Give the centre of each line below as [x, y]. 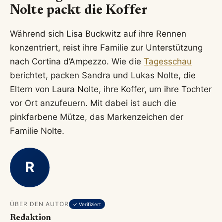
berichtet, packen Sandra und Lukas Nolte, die [103, 75]
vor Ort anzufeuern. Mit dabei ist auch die [93, 103]
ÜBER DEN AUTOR [39, 204]
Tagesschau [168, 61]
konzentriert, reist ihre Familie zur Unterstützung [106, 47]
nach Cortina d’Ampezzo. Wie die [77, 61]
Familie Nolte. [37, 131]
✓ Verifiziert [87, 204]
